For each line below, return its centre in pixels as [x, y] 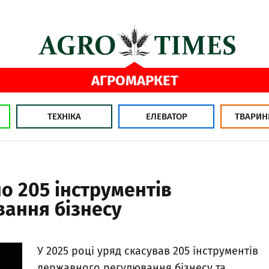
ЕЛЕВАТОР [166, 116]
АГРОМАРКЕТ [134, 80]
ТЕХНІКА [64, 116]
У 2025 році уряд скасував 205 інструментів [148, 251]
